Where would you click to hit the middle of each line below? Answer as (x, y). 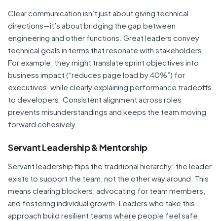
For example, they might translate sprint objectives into (103, 62)
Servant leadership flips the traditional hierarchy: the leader (110, 166)
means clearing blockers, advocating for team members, (107, 190)
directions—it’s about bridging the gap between (92, 25)
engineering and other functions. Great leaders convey (104, 37)
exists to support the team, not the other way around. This (108, 178)
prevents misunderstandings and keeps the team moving (107, 111)
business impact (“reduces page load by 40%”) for (96, 74)
